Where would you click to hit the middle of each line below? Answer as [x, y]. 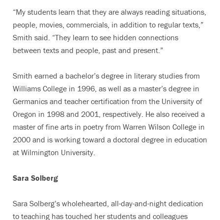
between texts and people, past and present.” [88, 50]
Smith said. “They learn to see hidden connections [96, 37]
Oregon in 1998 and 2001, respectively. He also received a [109, 114]
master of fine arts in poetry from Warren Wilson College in [109, 127]
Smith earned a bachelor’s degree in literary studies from [106, 76]
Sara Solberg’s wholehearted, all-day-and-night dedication [108, 203]
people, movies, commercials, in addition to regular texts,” [108, 25]
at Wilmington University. [54, 152]
